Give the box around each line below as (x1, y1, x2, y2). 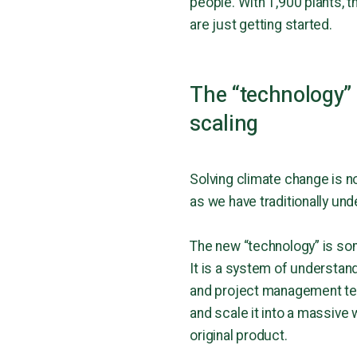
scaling (190, 108, 258, 140)
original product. (190, 326, 288, 347)
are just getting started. (190, 15, 332, 36)
